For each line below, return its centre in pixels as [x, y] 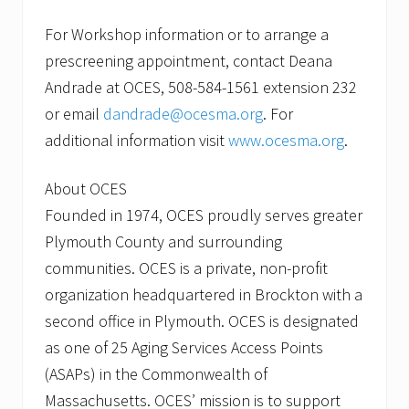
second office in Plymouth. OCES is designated [202, 321]
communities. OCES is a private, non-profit [186, 268]
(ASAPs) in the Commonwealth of [156, 374]
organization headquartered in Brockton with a [204, 295]
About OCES [86, 189]
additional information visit [136, 141]
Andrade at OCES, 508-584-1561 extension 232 [201, 88]
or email [74, 114]
